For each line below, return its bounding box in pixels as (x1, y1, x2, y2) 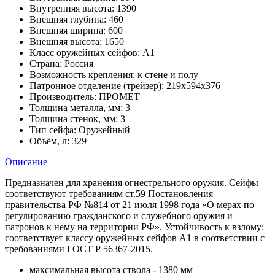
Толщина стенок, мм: (29, 113, 118, 124)
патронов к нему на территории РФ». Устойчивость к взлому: (5, 221, 264, 232)
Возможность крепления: (29, 69, 135, 80)
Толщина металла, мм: (29, 102, 123, 113)
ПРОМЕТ (99, 91, 140, 102)
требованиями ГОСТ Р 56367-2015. (5, 243, 153, 254)
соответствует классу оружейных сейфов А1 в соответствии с (5, 232, 265, 243)
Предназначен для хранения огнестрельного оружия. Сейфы (5, 177, 258, 188)
